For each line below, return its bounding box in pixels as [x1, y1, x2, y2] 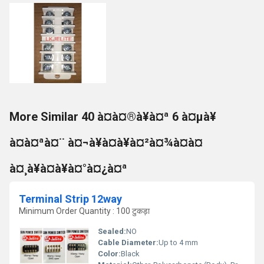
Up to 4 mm [159, 238, 198, 247]
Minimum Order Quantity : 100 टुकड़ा [19, 206, 150, 216]
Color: [98, 249, 121, 258]
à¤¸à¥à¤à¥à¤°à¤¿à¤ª [9, 161, 127, 176]
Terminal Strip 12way [19, 193, 122, 205]
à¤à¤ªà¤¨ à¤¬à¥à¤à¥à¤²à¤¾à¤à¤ [9, 136, 203, 150]
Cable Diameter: [98, 238, 159, 247]
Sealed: [98, 227, 126, 236]
